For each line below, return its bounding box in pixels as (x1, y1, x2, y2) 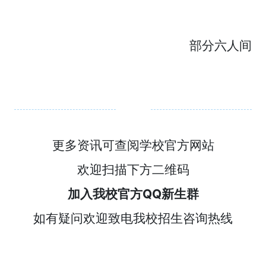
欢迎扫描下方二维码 (77, 162, 189, 178)
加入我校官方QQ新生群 (67, 186, 199, 202)
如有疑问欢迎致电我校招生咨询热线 (33, 211, 233, 226)
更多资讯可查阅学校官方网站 (52, 138, 214, 153)
